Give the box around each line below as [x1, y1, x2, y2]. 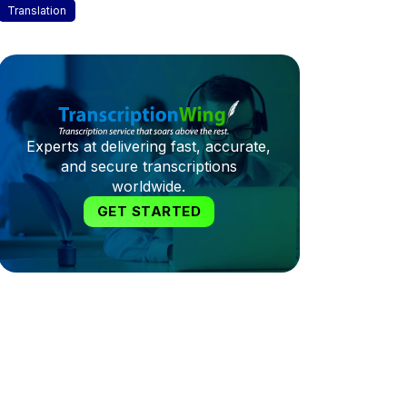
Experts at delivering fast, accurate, [26, 137, 272, 155]
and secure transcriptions [60, 157, 237, 175]
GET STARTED [96, 203, 202, 220]
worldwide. [112, 177, 186, 195]
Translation [6, 4, 66, 17]
